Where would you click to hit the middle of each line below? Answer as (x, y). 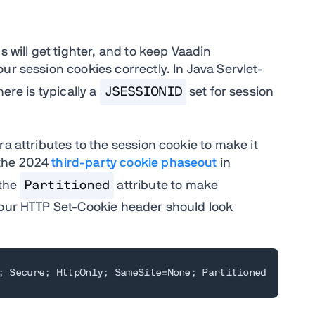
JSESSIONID (143, 92)
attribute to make (166, 185)
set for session (230, 92)
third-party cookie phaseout (136, 163)
